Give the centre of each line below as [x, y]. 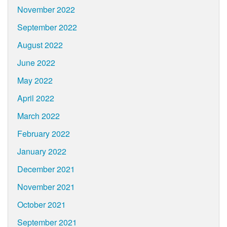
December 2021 [46, 169]
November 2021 [46, 187]
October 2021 [41, 205]
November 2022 [46, 10]
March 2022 [38, 116]
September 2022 [47, 27]
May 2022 [35, 81]
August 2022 [40, 45]
